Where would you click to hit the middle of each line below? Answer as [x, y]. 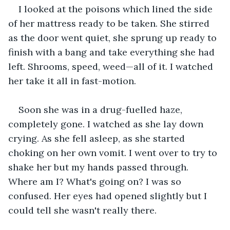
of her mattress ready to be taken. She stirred [110, 23]
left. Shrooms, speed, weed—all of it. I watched [112, 66]
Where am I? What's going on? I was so [96, 181]
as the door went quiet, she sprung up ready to [114, 37]
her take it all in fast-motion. [72, 81]
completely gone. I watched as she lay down [107, 124]
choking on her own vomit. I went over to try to [114, 152]
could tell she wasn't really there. [82, 210]
